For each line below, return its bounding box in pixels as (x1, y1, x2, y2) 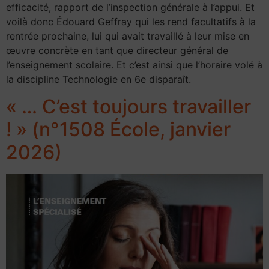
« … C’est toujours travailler (6, 94, 251, 118)
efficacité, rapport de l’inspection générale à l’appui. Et (6, 1, 255, 14)
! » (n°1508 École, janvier (6, 117, 231, 141)
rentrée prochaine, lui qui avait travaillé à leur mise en (6, 30, 249, 43)
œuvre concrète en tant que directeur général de (6, 44, 228, 57)
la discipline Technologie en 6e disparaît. (6, 73, 191, 86)
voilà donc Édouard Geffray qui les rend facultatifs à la (6, 16, 256, 28)
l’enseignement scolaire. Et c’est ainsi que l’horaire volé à (6, 59, 262, 71)
